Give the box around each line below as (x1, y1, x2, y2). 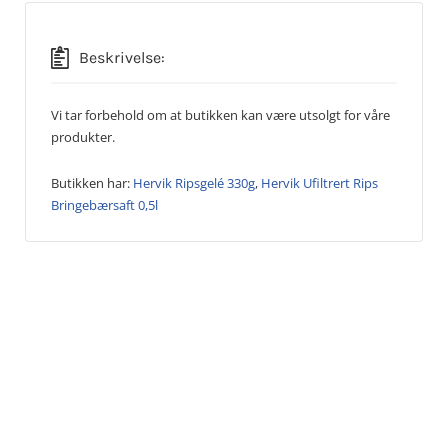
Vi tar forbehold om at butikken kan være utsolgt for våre (51, 105, 390, 124)
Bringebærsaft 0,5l (51, 195, 158, 214)
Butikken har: (51, 173, 133, 192)
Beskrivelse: (79, 47, 165, 67)
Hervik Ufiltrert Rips (261, 173, 378, 192)
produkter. (51, 127, 115, 146)
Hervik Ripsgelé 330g (133, 173, 255, 192)
